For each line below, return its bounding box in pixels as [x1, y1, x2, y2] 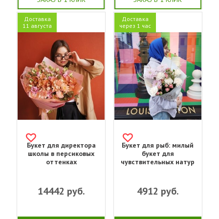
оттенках [45, 157, 77, 166]
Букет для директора [26, 140, 96, 150]
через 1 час [119, 22, 151, 30]
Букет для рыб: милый [122, 140, 194, 150]
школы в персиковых [28, 149, 95, 158]
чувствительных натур [121, 157, 195, 166]
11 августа [22, 22, 52, 30]
